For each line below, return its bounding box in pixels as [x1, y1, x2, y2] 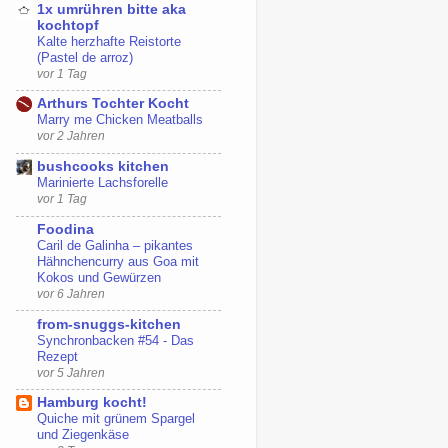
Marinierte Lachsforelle [37, 175, 168, 191]
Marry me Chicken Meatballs [37, 112, 203, 128]
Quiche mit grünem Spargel [37, 411, 195, 427]
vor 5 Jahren [37, 365, 105, 380]
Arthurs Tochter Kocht [37, 96, 189, 112]
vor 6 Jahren [37, 286, 105, 301]
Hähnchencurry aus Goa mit [37, 253, 199, 269]
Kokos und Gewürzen [37, 269, 161, 285]
